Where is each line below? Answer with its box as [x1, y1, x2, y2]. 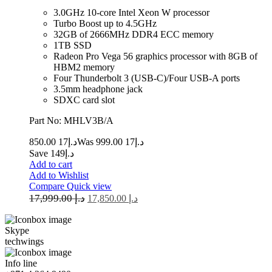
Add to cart [29, 158, 72, 169]
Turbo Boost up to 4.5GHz [53, 18, 157, 29]
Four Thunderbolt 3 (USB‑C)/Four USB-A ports [53, 72, 240, 83]
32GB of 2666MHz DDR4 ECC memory [53, 29, 214, 39]
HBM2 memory [53, 61, 115, 72]
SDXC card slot [53, 94, 115, 105]
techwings [5, 236, 44, 246]
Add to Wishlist [29, 169, 89, 180]
